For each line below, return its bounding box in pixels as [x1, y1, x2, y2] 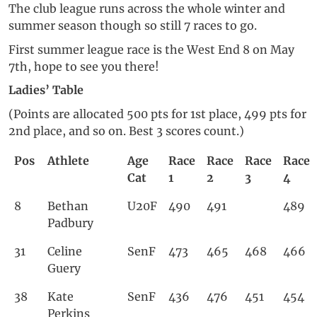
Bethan [47, 198, 88, 213]
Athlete [47, 153, 89, 168]
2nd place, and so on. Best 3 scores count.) [8, 124, 244, 139]
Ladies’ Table [8, 83, 83, 98]
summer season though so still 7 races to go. [8, 18, 257, 33]
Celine [47, 243, 82, 258]
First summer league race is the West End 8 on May [8, 42, 294, 57]
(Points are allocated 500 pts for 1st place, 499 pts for [8, 107, 306, 122]
